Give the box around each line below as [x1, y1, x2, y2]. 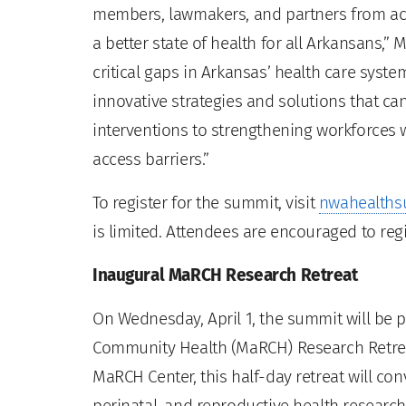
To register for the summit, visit [92, 191, 319, 213]
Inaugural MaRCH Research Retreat [92, 264, 358, 285]
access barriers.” [92, 148, 209, 169]
